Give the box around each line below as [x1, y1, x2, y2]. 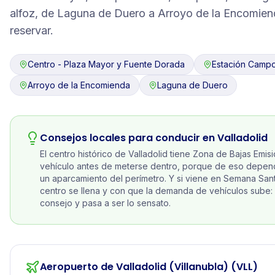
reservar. [10, 24, 53, 37]
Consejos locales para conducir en [40, 131, 217, 145]
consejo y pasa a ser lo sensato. [40, 198, 171, 208]
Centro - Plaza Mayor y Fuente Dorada [28, 59, 185, 69]
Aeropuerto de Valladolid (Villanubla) [40, 260, 228, 274]
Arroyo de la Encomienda [28, 80, 130, 90]
